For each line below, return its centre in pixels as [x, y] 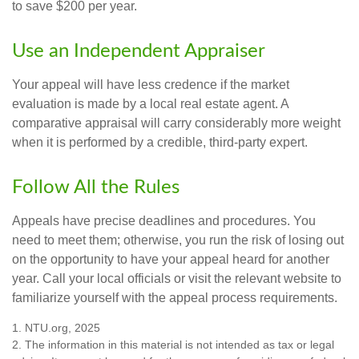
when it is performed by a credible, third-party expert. [160, 143]
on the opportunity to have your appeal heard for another [171, 260]
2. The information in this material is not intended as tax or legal [173, 345]
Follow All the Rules [96, 188]
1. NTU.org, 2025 [56, 328]
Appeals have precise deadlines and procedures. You [164, 221]
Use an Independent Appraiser [139, 52]
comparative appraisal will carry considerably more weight [176, 123]
